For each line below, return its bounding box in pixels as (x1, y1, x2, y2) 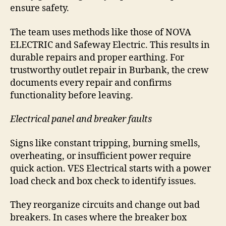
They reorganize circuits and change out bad (10, 199, 200, 211)
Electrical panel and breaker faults (10, 114, 152, 126)
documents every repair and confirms (10, 77, 172, 89)
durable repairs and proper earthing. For (10, 51, 184, 64)
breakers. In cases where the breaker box (10, 212, 187, 224)
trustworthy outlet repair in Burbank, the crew (10, 64, 209, 76)
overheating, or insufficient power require (10, 150, 191, 162)
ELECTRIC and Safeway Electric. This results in (10, 39, 210, 51)
